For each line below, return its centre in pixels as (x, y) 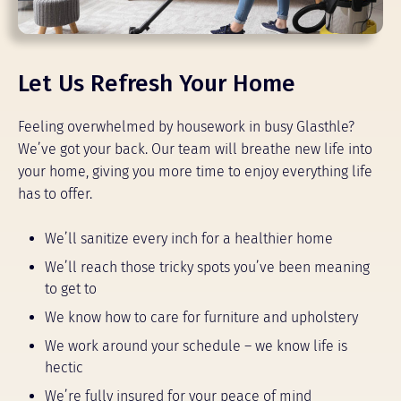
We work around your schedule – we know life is (196, 346)
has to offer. (55, 194)
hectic (64, 367)
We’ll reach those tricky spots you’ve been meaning (207, 267)
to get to (71, 289)
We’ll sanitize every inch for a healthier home (189, 239)
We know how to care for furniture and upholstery (201, 317)
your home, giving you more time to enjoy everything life (195, 171)
